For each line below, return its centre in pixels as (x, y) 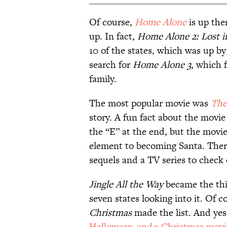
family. (103, 79)
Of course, (112, 22)
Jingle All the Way (126, 184)
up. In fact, (113, 36)
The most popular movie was (150, 103)
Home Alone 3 (162, 65)
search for (111, 65)
